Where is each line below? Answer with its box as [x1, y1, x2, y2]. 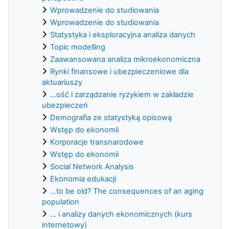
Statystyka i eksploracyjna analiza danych [50, 30, 195, 39]
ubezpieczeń [42, 100, 88, 110]
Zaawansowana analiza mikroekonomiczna [50, 54, 200, 64]
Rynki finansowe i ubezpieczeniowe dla [50, 66, 189, 76]
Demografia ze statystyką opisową [50, 112, 172, 122]
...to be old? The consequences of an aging [50, 186, 203, 196]
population [42, 197, 79, 207]
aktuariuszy [42, 77, 82, 87]
